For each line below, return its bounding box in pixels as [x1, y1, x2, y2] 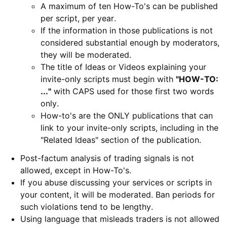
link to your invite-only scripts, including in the [41, 123, 218, 133]
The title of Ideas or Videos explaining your [41, 62, 206, 72]
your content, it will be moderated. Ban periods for [20, 190, 215, 200]
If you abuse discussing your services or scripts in [20, 177, 212, 188]
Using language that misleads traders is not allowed [20, 214, 219, 224]
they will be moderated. [41, 50, 131, 60]
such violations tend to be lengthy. [20, 202, 153, 212]
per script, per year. [41, 13, 116, 24]
